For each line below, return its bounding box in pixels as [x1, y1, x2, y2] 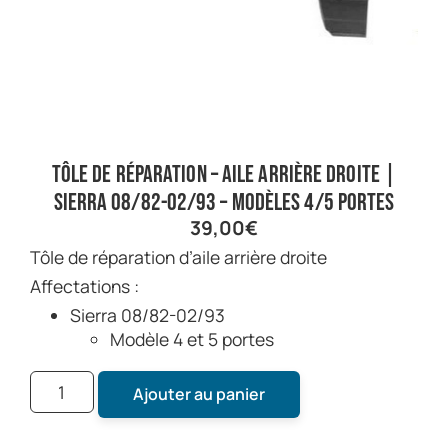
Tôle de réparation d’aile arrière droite [40, 244, 327, 269]
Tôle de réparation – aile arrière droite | [51, 159, 397, 189]
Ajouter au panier [132, 382, 265, 405]
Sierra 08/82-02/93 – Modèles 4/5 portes [53, 187, 395, 217]
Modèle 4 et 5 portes [110, 326, 274, 351]
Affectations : [30, 273, 139, 298]
